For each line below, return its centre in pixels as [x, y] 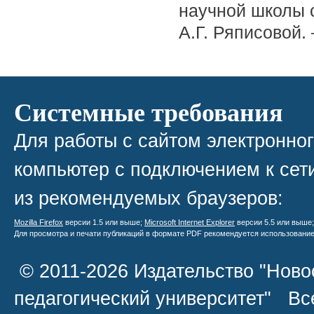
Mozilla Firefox [39, 222]
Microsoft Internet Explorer [190, 222]
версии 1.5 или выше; [104, 222]
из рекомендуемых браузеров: [149, 198]
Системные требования [148, 111]
